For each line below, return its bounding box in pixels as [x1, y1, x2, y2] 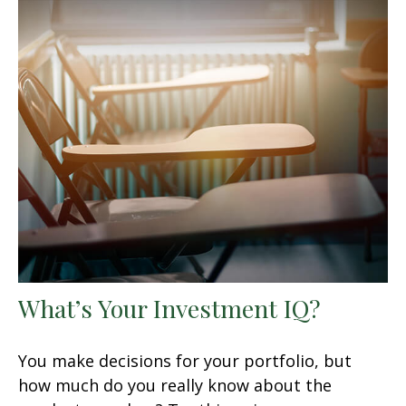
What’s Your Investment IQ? [18, 291, 321, 324]
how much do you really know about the [18, 373, 332, 396]
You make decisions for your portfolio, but [18, 349, 352, 372]
